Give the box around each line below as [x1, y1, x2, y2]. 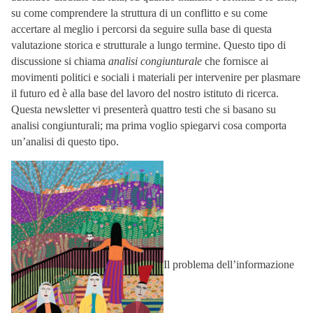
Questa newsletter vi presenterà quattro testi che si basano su [11, 103, 276, 115]
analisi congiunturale [108, 54, 202, 67]
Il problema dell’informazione [163, 259, 294, 271]
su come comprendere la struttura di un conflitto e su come [11, 6, 268, 19]
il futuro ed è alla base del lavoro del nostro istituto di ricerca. [11, 87, 279, 99]
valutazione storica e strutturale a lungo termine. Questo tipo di [11, 38, 286, 51]
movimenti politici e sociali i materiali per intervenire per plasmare [11, 71, 300, 83]
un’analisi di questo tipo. [11, 135, 119, 147]
